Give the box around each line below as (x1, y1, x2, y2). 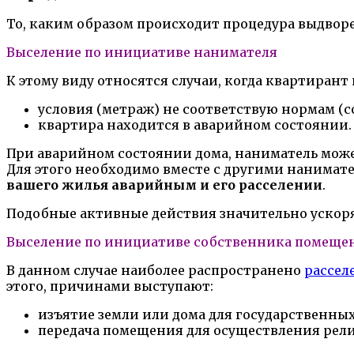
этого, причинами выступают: (6, 278, 213, 295)
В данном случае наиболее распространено (6, 262, 304, 279)
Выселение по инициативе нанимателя (6, 44, 277, 61)
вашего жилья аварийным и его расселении (6, 177, 322, 194)
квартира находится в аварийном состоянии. (38, 117, 352, 134)
